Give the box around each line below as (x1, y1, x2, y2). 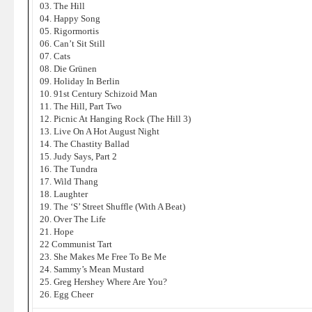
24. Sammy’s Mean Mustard (40, 264, 144, 274)
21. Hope (40, 226, 74, 237)
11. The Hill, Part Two (40, 101, 122, 111)
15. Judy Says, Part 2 (40, 151, 117, 162)
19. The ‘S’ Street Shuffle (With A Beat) (40, 201, 185, 212)
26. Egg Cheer (40, 289, 93, 299)
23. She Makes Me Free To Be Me (40, 251, 166, 262)
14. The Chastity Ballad (40, 139, 130, 149)
